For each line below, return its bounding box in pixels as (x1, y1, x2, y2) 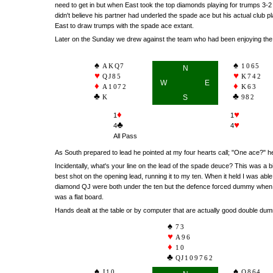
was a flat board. (55, 193, 104, 200)
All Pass (113, 132, 137, 140)
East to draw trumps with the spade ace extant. (55, 22, 194, 29)
